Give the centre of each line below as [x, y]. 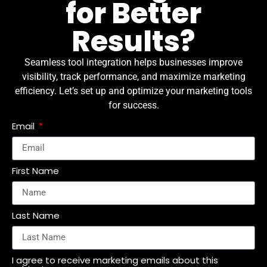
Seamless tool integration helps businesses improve [133, 63]
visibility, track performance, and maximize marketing [133, 77]
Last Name [36, 215]
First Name [35, 170]
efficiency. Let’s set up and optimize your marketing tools [133, 91]
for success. [133, 105]
